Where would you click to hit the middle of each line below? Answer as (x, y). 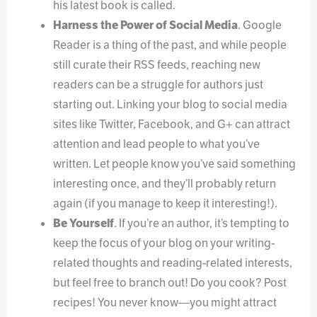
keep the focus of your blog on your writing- (163, 243)
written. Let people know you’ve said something (174, 164)
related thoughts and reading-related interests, (172, 263)
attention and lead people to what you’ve (156, 144)
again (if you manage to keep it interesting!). (165, 204)
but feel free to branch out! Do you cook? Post (169, 283)
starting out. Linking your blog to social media (170, 105)
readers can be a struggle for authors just (158, 85)
